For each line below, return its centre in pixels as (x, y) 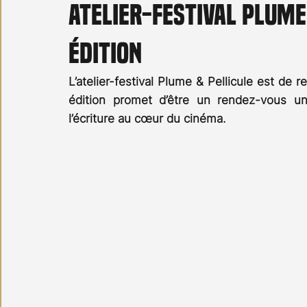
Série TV (207, 41)
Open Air (138, 41)
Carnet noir (58, 41)
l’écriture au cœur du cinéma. (147, 119)
